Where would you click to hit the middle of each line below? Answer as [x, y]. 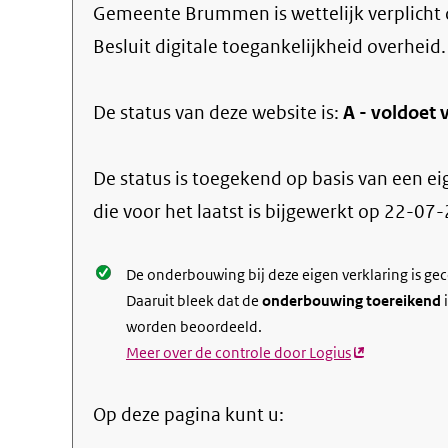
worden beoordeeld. [194, 326]
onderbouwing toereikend [351, 300]
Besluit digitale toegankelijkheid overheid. [269, 46]
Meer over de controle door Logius [238, 352]
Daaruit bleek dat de [194, 300]
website [284, 112]
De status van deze [172, 112]
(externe [379, 352]
